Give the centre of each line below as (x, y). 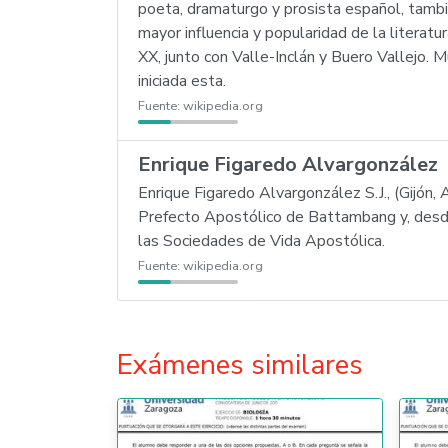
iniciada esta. (182, 81)
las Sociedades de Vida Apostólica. (261, 241)
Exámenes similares (240, 365)
